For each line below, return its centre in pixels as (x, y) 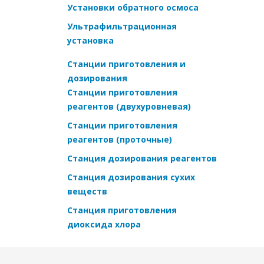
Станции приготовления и (126, 64)
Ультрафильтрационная (122, 26)
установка (90, 40)
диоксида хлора (104, 224)
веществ (87, 191)
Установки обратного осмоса (133, 7)
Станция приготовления (122, 210)
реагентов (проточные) (120, 139)
